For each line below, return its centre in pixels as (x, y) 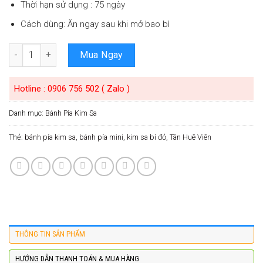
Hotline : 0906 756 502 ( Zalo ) (72, 88)
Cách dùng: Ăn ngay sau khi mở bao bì (95, 24)
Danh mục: (27, 113)
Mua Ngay (102, 55)
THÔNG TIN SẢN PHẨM (50, 234)
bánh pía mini (101, 137)
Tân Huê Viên (190, 137)
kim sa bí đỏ (146, 137)
